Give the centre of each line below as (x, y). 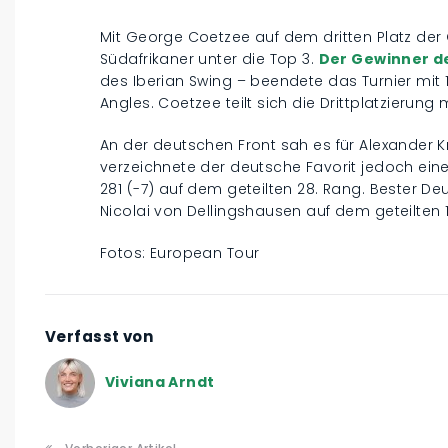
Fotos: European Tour (180, 252)
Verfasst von (99, 336)
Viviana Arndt (160, 382)
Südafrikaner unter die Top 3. (209, 58)
